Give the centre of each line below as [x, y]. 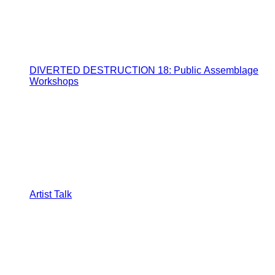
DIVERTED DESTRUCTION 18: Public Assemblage [144, 70]
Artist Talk [51, 194]
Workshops [54, 81]
